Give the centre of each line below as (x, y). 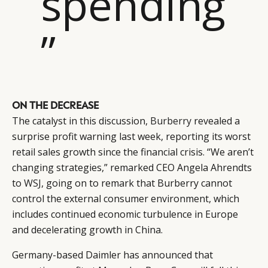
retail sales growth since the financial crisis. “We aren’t (133, 152)
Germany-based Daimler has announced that (112, 255)
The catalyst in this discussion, (81, 121)
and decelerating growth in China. (87, 229)
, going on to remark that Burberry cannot (137, 183)
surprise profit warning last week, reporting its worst (131, 136)
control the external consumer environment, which (126, 198)
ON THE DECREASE (55, 104)
